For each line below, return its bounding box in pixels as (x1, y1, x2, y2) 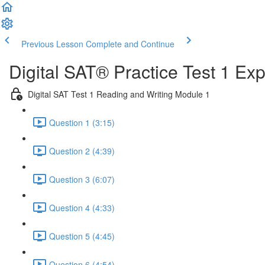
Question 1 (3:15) (49, 116, 115, 128)
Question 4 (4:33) (49, 201, 115, 214)
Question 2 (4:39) (49, 144, 115, 157)
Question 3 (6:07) (49, 173, 115, 185)
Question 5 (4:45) (49, 230, 115, 242)
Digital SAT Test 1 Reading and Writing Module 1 (28, 88, 210, 100)
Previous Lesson (21, 38, 83, 50)
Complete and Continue (86, 38, 174, 50)
